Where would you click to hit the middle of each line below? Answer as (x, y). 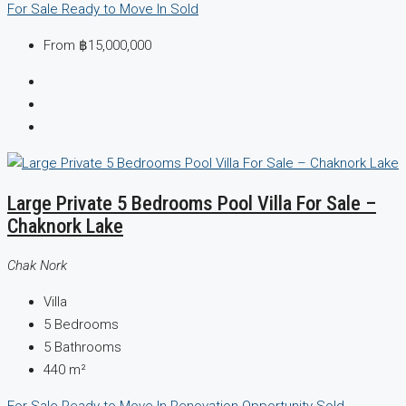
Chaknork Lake (65, 226)
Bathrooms (88, 347)
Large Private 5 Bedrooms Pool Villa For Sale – (192, 203)
